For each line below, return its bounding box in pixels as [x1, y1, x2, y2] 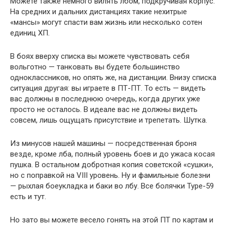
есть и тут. [10, 192, 46, 201]
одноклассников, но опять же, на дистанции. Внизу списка [10, 72, 216, 82]
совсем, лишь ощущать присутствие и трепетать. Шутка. [10, 115, 207, 125]
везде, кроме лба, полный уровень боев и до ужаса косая [10, 149, 215, 159]
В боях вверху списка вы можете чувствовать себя [10, 51, 190, 61]
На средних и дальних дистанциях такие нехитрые [10, 7, 187, 16]
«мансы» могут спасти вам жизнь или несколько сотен [10, 17, 202, 27]
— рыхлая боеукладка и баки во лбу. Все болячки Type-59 [10, 181, 214, 191]
